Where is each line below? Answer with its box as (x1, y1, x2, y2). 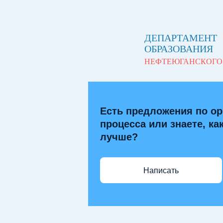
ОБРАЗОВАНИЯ (144, 43, 213, 54)
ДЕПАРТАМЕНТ (144, 32, 217, 43)
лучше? (100, 131, 138, 142)
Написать (143, 166, 179, 175)
